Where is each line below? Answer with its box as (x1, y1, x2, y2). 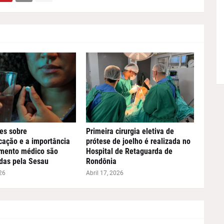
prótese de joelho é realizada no (85, 136, 190, 146)
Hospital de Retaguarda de (85, 146, 172, 156)
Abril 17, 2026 (85, 169, 123, 176)
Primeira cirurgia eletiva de (85, 126, 174, 136)
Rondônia (85, 156, 116, 166)
